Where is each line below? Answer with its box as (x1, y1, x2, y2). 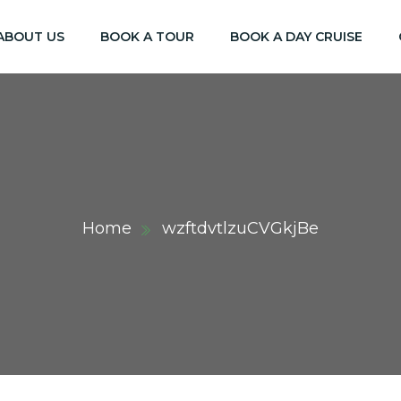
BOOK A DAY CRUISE (230, 28, 363, 45)
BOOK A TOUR (100, 28, 194, 45)
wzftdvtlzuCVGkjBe (162, 218, 319, 238)
